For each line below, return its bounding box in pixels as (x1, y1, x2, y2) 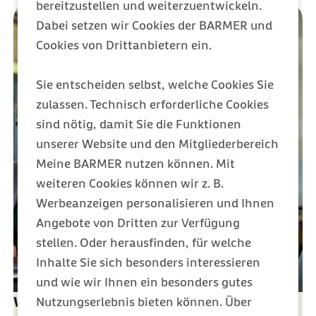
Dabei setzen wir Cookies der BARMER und (36, 18, 272, 32)
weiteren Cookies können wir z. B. (36, 176, 224, 190)
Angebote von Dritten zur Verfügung (36, 215, 240, 230)
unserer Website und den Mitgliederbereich (36, 136, 279, 151)
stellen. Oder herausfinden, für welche (36, 235, 251, 250)
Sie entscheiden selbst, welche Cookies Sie (36, 77, 274, 92)
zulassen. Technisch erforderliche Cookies (36, 97, 269, 111)
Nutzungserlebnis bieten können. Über (36, 294, 252, 309)
